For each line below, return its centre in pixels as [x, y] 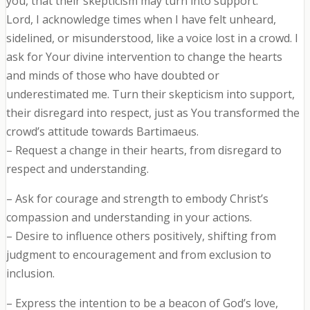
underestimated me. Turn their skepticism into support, [150, 94]
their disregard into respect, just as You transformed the [153, 113]
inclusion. [30, 274]
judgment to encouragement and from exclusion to [138, 255]
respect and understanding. [77, 169]
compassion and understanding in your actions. [129, 218]
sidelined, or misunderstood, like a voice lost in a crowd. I [152, 38]
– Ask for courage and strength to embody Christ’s [137, 199]
